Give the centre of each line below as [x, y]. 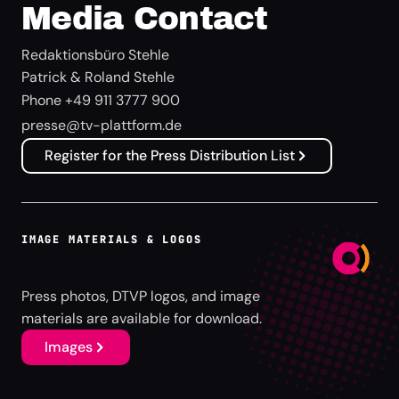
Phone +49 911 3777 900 [101, 100]
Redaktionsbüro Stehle [95, 54]
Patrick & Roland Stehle [98, 77]
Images [69, 347]
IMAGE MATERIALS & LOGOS [112, 240]
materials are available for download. [142, 319]
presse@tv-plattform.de [102, 125]
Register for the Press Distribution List [170, 155]
